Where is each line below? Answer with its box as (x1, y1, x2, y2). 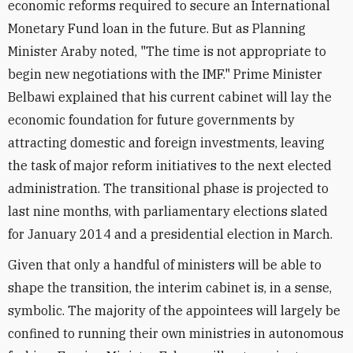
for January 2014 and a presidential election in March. (8, 226, 333, 242)
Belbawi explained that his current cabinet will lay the (8, 89, 332, 105)
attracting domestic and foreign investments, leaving (8, 135, 325, 150)
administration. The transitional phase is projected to (8, 180, 329, 196)
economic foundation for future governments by (8, 112, 295, 128)
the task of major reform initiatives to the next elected (8, 158, 332, 173)
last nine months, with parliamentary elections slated (8, 203, 328, 219)
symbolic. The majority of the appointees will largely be (8, 303, 340, 318)
